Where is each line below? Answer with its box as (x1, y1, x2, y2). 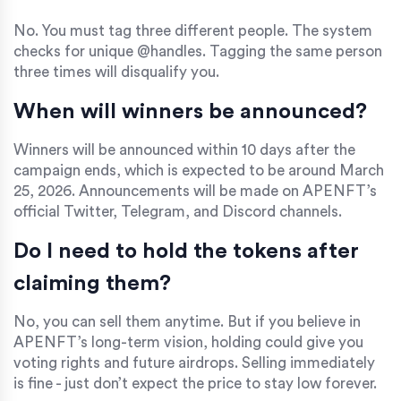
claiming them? (13, 273, 171, 295)
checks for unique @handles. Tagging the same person (13, 44, 382, 60)
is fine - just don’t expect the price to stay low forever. (13, 376, 377, 392)
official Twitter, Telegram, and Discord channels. (13, 204, 342, 220)
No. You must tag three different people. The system (13, 23, 372, 39)
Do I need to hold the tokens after (13, 241, 359, 263)
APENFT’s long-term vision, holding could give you (13, 335, 363, 351)
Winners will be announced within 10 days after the (13, 142, 355, 158)
